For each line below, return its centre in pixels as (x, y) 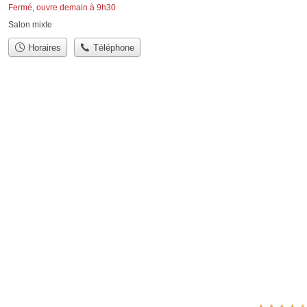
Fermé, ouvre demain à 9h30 (62, 8)
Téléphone (113, 48)
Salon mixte (30, 25)
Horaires (43, 48)
